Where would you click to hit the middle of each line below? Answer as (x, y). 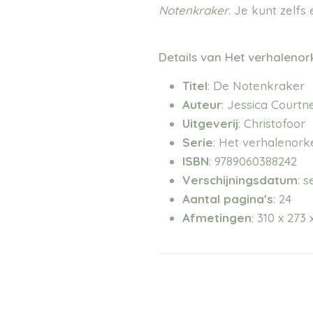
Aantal (202, 198)
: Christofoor (272, 123)
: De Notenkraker (256, 85)
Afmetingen (217, 217)
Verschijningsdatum (240, 180)
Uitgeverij (211, 123)
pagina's (249, 198)
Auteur (202, 104)
